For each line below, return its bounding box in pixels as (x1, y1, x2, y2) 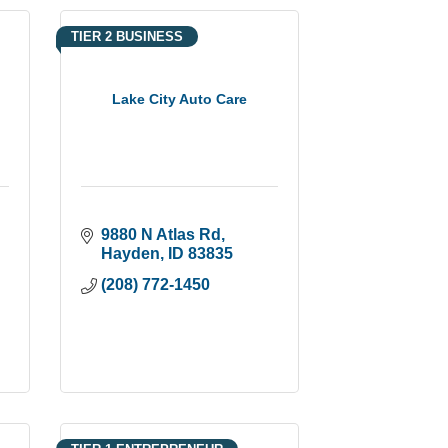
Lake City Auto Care (111, 90, 247, 107)
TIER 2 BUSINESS (70, 28, 183, 44)
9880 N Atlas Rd (100, 225, 221, 243)
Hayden (100, 244, 160, 262)
